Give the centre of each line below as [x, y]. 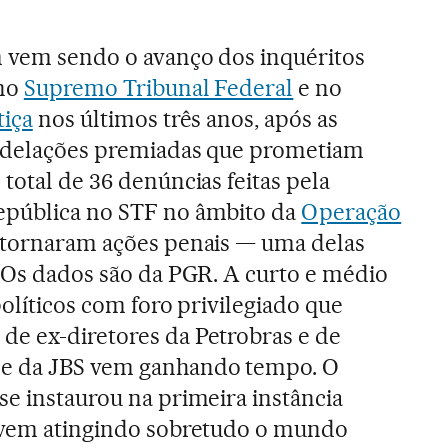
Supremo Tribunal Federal [158, 87]
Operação [351, 211]
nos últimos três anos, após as [185, 118]
